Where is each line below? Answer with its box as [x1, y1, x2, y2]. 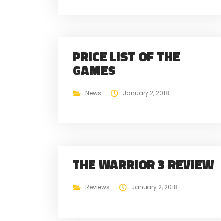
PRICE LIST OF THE [73, 46, 180, 66]
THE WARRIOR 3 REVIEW [73, 154, 214, 174]
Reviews [85, 183, 110, 191]
